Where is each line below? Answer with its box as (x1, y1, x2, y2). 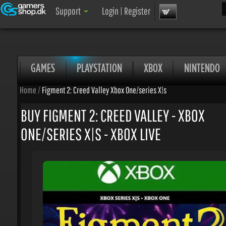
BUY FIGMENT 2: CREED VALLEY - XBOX (20, 103, 201, 122)
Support (54, 5, 79, 17)
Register (121, 5, 147, 17)
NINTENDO (180, 60, 216, 73)
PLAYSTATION (75, 60, 120, 73)
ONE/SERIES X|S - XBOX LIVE (20, 122, 158, 141)
